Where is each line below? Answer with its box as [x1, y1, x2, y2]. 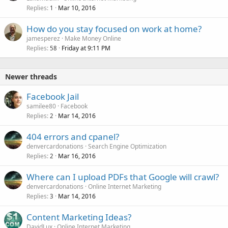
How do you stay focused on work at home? [26, 23, 202, 35]
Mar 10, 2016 [58, 4, 96, 13]
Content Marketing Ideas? [26, 211, 131, 223]
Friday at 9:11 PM [62, 44, 110, 53]
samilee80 [26, 102, 56, 111]
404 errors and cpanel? [26, 131, 119, 143]
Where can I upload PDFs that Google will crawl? [26, 171, 219, 183]
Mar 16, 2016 [58, 152, 96, 161]
